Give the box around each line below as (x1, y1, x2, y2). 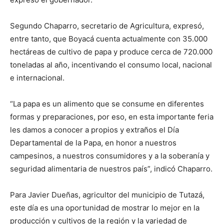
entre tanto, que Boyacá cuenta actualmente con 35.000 (10, 34, 207, 44)
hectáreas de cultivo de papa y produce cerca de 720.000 (10, 47, 212, 57)
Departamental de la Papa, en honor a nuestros (10, 138, 176, 148)
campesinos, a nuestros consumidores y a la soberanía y (10, 151, 209, 161)
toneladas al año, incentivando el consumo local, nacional (10, 60, 212, 70)
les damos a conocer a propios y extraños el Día (10, 125, 179, 135)
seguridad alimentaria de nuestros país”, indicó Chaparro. (10, 164, 212, 174)
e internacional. (10, 73, 64, 83)
